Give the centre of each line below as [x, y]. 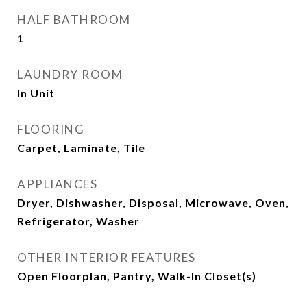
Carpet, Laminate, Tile [81, 148]
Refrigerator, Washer [78, 221]
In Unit [36, 93]
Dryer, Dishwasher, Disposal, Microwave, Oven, [153, 202]
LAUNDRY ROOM [70, 74]
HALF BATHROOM [74, 20]
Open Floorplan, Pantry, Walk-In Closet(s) [137, 276]
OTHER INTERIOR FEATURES [107, 257]
